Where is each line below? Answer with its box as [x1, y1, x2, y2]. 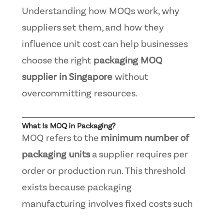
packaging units [21, 150, 90, 160]
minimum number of [100, 133, 189, 143]
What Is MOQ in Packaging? [21, 122, 115, 130]
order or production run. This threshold [21, 166, 186, 176]
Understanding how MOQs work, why [21, 6, 179, 16]
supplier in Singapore [21, 72, 112, 82]
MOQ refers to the [21, 133, 101, 143]
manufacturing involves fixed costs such [21, 199, 192, 209]
